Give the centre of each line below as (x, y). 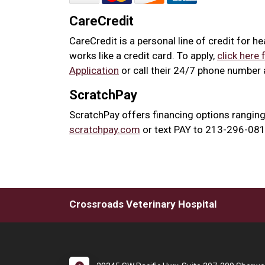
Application (94, 70)
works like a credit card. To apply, (143, 56)
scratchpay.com (105, 130)
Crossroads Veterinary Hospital (143, 204)
